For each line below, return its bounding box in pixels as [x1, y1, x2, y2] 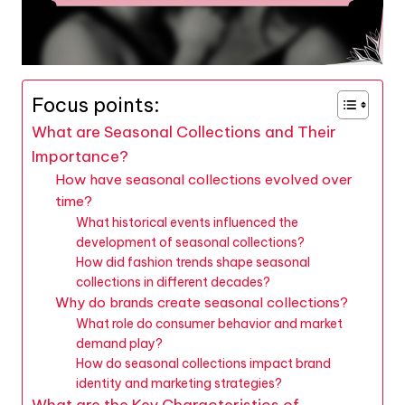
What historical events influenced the [75, 213, 298, 231]
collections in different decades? [75, 273, 270, 290]
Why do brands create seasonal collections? [54, 293, 348, 311]
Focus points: [32, 91, 160, 118]
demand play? [75, 334, 163, 352]
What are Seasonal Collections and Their [32, 121, 336, 142]
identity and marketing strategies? [75, 374, 282, 391]
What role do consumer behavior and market [75, 315, 343, 332]
